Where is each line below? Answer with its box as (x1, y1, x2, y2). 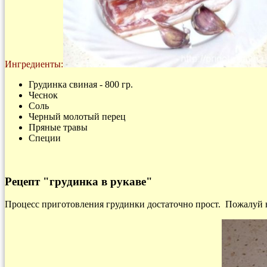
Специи (29, 132, 61, 143)
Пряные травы (29, 122, 88, 132)
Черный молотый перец (29, 111, 126, 122)
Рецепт (5, 175, 43, 188)
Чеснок (29, 89, 58, 100)
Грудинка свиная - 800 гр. (29, 79, 133, 89)
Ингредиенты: (5, 58, 63, 69)
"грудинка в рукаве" (43, 175, 153, 188)
